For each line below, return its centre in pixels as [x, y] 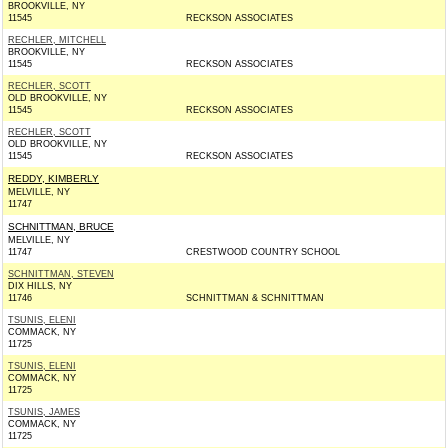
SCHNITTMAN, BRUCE [61, 226]
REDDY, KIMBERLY [53, 178]
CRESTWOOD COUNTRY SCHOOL [263, 252]
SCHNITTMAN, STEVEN [61, 274]
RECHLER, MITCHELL [57, 40]
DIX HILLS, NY [40, 286]
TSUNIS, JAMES [44, 412]
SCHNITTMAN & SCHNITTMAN [255, 298]
